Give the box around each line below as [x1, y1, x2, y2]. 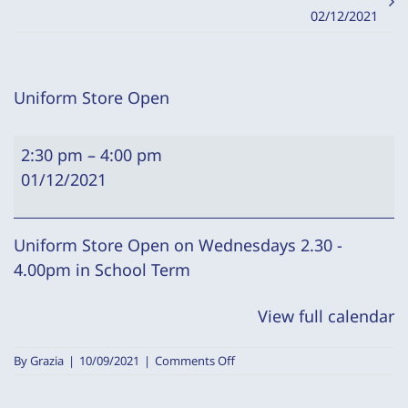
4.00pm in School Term [14, 259, 190, 280]
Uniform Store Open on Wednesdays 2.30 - [14, 234, 342, 256]
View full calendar [258, 305, 394, 327]
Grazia [30, 352, 64, 369]
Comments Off [155, 352, 235, 369]
